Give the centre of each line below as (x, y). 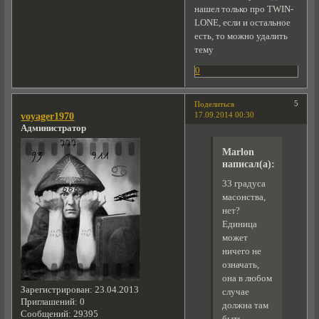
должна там (245, 305)
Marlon (238, 151)
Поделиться (214, 104)
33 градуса (244, 183)
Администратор (54, 128)
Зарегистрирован (56, 290)
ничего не (241, 251)
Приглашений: (49, 302)
